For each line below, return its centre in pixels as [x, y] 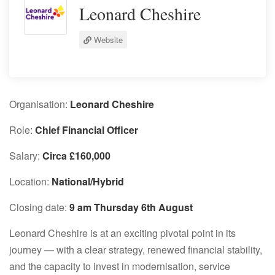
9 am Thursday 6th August [131, 207]
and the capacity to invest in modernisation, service [120, 266]
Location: [30, 181]
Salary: [26, 156]
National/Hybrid [88, 181]
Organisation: [38, 104]
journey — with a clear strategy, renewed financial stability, [136, 250]
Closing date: [39, 207]
